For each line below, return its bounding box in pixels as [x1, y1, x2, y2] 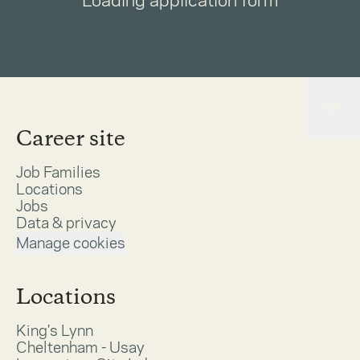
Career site [16, 125, 125, 154]
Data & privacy [16, 212, 117, 233]
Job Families [16, 162, 100, 182]
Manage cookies [16, 232, 125, 253]
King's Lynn [16, 320, 93, 341]
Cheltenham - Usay [16, 337, 145, 358]
